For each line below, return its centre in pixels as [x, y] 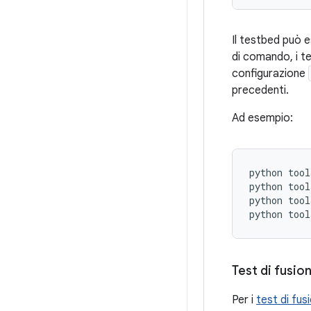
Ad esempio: [262, 118]
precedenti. [260, 90]
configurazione [270, 74]
